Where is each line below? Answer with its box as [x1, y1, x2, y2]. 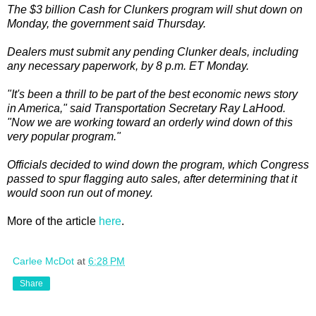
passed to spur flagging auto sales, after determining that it [7, 172, 297, 185]
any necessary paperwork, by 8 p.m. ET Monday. [7, 59, 249, 72]
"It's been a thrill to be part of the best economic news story [7, 87, 298, 100]
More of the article [7, 214, 99, 227]
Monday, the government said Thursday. [7, 17, 206, 30]
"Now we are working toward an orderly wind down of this [7, 116, 293, 128]
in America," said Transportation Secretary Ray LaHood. [7, 102, 286, 114]
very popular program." [7, 130, 121, 142]
